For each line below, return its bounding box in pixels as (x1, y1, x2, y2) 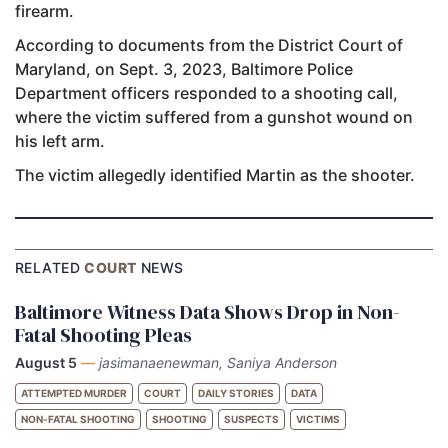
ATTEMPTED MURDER (21, 386, 127, 399)
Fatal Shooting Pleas (15, 320, 192, 349)
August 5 (15, 353, 77, 371)
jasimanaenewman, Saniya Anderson (99, 353, 337, 371)
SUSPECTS (224, 412, 279, 425)
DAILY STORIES (198, 386, 274, 399)
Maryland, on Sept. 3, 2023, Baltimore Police (15, 58, 353, 79)
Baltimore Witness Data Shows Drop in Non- (15, 297, 400, 326)
